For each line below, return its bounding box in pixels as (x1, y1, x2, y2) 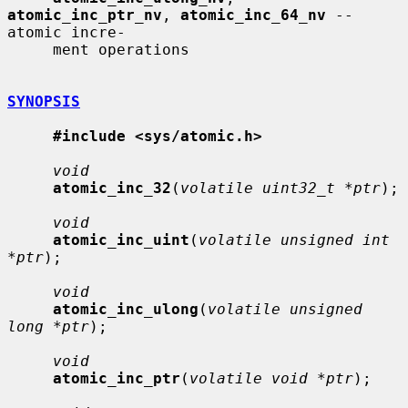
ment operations (7, 40, 53, 58)
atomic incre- (7, 23, 126, 41)
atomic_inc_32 (53, 178, 171, 197)
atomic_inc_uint (53, 230, 189, 249)
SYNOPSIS (7, 92, 80, 110)
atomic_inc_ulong (53, 300, 199, 318)
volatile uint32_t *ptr (180, 178, 381, 197)
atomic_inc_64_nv (180, 5, 326, 24)
